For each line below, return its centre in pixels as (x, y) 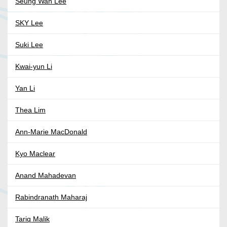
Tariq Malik (32, 219)
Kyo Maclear (35, 154)
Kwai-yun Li (34, 67)
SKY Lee (29, 23)
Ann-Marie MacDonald (51, 132)
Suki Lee (29, 45)
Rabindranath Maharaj (51, 197)
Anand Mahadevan (46, 176)
